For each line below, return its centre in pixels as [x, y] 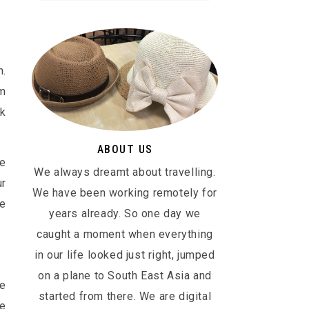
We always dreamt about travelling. [125, 172]
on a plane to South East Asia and [125, 275]
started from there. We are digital [125, 296]
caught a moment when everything [125, 234]
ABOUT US [125, 149]
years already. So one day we [125, 213]
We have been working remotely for [125, 192]
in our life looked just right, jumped [125, 255]
